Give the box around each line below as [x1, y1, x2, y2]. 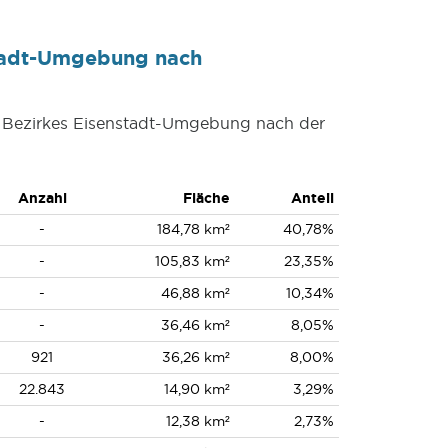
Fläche [182, 190, 230, 206]
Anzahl [17, 190, 67, 206]
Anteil [290, 190, 334, 206]
